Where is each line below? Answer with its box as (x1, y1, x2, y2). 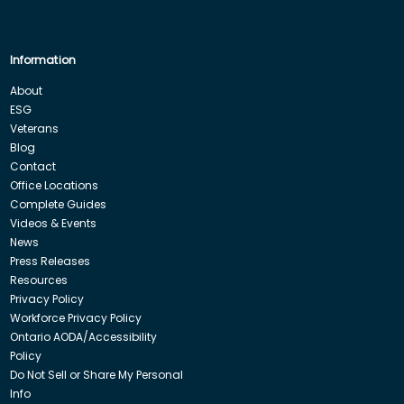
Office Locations (9, 177, 98, 193)
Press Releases (9, 252, 90, 269)
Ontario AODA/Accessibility (9, 328, 157, 344)
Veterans (9, 120, 59, 136)
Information (9, 51, 76, 68)
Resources (9, 271, 68, 288)
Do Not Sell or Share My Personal (9, 366, 183, 382)
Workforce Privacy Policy (9, 309, 142, 326)
